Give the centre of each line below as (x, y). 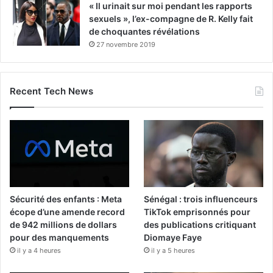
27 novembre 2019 (126, 44)
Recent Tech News (51, 91)
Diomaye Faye (173, 237)
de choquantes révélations (144, 31)
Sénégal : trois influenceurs (201, 199)
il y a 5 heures (173, 250)
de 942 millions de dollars (63, 224)
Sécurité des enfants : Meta (66, 199)
